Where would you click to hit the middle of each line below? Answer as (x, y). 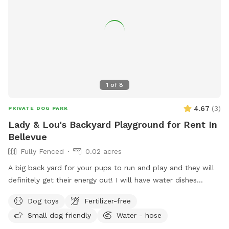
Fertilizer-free (108, 201)
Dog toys (43, 201)
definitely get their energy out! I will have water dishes (102, 180)
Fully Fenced (42, 151)
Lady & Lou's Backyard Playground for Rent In (113, 124)
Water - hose (139, 215)
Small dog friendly (59, 215)
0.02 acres (104, 151)
